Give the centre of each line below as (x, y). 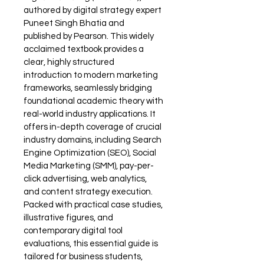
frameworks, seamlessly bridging (89, 88)
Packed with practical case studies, (94, 204)
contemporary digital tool (74, 230)
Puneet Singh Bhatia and (75, 23)
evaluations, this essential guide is (92, 243)
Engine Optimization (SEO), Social (91, 153)
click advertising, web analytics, (86, 179)
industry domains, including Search (93, 140)
